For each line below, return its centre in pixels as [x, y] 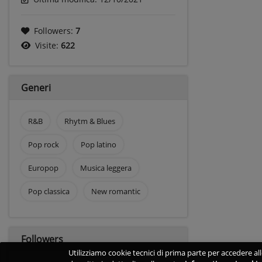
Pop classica [49, 191]
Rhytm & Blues [89, 121]
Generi [36, 87]
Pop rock [44, 144]
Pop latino [98, 144]
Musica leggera [106, 168]
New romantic [116, 191]
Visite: [48, 45]
